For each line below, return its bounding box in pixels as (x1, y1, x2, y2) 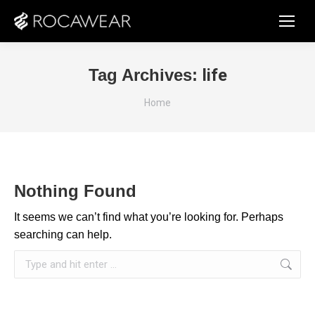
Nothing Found (14, 181, 136, 200)
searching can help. (14, 229, 112, 240)
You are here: (144, 89, 207, 103)
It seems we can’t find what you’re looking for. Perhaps (14, 211, 283, 223)
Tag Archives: (88, 65, 202, 84)
